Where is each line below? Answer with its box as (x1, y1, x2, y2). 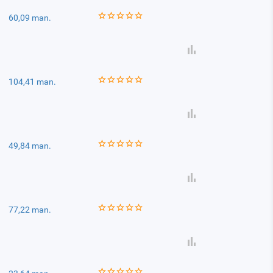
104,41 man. (9, 77, 57, 87)
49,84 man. (9, 141, 52, 151)
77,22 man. (9, 205, 52, 214)
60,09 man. (9, 13, 52, 23)
